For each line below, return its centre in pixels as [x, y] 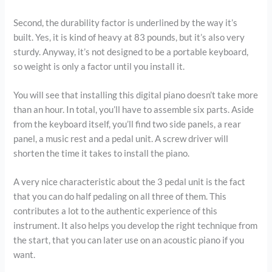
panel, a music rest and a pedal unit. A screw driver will [121, 138]
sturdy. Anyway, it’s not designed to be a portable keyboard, [131, 52]
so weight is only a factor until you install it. [99, 66]
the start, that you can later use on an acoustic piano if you [129, 240]
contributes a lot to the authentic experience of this [116, 211]
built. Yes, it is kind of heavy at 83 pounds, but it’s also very [129, 37]
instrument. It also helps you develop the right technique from [136, 226]
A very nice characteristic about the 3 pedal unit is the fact [130, 182]
